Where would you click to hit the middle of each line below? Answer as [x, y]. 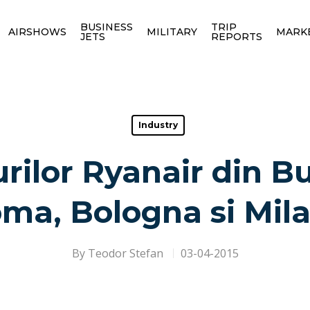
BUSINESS [106, 27]
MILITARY [172, 31]
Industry [158, 125]
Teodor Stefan [125, 253]
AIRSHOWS [37, 31]
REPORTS [236, 36]
